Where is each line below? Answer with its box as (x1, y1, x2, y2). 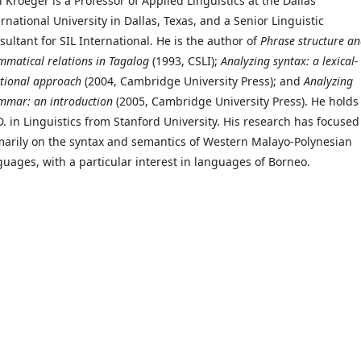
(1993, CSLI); (149, 53, 221, 69)
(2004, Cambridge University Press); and (81, 73, 304, 89)
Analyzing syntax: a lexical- (221, 53, 358, 69)
